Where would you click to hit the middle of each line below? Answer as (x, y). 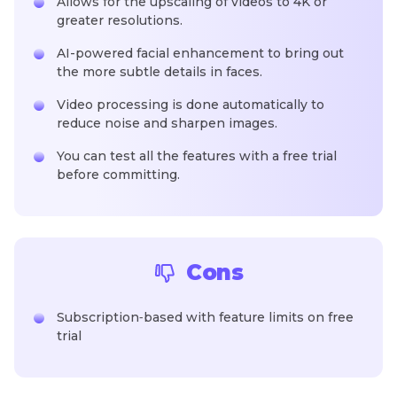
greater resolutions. (120, 21)
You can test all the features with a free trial (197, 156)
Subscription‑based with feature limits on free (205, 318)
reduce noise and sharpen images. (167, 124)
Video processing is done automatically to (191, 105)
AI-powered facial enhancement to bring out (200, 54)
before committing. (118, 175)
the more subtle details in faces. (160, 72)
